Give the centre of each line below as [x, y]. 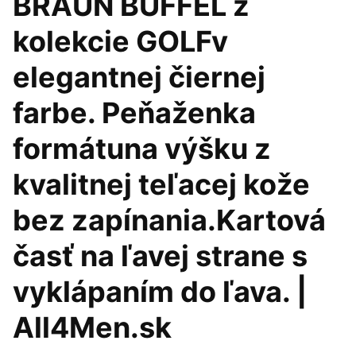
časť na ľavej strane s [160, 256]
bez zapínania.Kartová [169, 220]
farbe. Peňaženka [134, 113]
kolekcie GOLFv [120, 41]
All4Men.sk [92, 327]
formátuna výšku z [142, 149]
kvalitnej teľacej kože [161, 184]
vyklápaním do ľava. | [160, 292]
